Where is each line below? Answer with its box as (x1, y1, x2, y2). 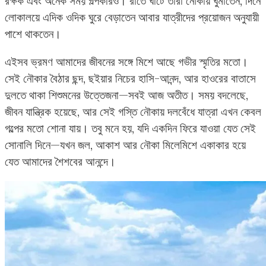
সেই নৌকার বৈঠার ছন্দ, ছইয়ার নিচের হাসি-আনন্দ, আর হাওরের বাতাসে (5, 71, 256, 85)
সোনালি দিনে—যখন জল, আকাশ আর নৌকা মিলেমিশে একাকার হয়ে (5, 137, 246, 152)
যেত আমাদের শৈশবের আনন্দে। (5, 154, 116, 169)
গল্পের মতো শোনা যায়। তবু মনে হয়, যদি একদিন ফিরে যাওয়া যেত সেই (5, 121, 256, 135)
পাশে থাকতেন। (5, 26, 61, 41)
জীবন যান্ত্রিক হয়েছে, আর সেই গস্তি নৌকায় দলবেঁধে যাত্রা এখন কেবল (5, 104, 261, 119)
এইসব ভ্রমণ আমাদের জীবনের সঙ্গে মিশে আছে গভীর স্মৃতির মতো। (5, 54, 248, 69)
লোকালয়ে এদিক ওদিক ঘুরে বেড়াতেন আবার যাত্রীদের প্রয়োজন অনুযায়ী (5, 9, 259, 24)
